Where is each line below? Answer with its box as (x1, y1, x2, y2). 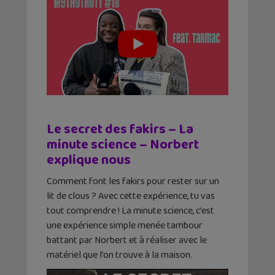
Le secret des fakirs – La (47, 118, 193, 141)
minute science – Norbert (47, 134, 199, 157)
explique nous (47, 149, 131, 172)
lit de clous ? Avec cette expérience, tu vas (47, 188, 215, 204)
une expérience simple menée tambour (47, 218, 203, 234)
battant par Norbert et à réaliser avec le (47, 233, 207, 249)
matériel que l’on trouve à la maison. (47, 247, 192, 263)
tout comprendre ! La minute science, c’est (47, 203, 214, 219)
